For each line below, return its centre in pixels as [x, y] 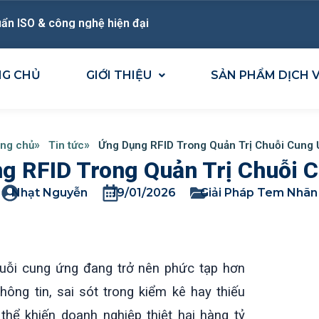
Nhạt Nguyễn [49, 192]
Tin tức [66, 145]
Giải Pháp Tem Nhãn [259, 192]
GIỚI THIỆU [119, 75]
